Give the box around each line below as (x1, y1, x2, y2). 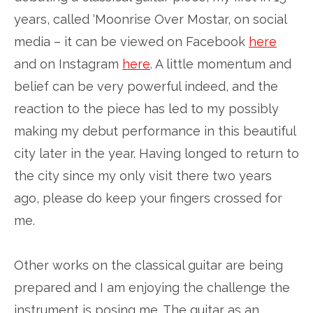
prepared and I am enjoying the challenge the (14, 280, 290, 295)
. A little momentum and (150, 57, 291, 71)
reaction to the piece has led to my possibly (14, 101, 279, 116)
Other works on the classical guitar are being (14, 258, 283, 272)
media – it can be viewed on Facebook (14, 34, 249, 49)
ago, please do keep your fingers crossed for (14, 191, 282, 205)
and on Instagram (14, 57, 122, 71)
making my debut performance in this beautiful (14, 124, 296, 138)
